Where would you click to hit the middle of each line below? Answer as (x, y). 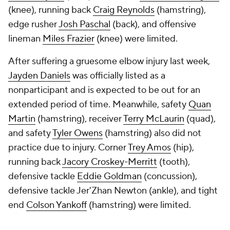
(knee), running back (51, 10)
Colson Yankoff (56, 205)
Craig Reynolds (124, 10)
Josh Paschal (84, 24)
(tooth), (174, 162)
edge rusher (33, 24)
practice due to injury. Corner (68, 148)
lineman (25, 39)
